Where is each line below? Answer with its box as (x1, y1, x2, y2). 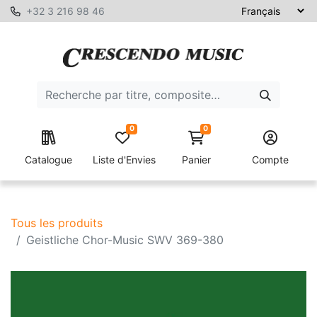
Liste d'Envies (89, 154, 156, 166)
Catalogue (25, 154, 73, 166)
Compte (252, 154, 289, 166)
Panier (182, 154, 212, 166)
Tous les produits (11, 216, 103, 230)
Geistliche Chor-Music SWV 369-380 (26, 233, 224, 247)
